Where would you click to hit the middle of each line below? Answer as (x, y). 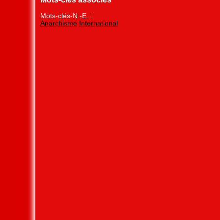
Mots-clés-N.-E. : (66, 16)
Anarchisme (59, 23)
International (98, 23)
